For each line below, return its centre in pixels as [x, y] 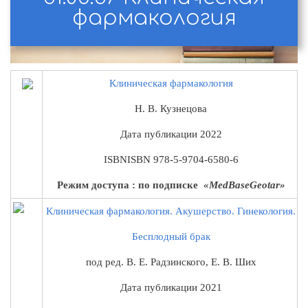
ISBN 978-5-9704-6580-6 [183, 159]
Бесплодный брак [171, 236]
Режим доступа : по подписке [129, 185]
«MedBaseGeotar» [243, 185]
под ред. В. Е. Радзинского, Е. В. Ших [171, 262]
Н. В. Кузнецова [171, 108]
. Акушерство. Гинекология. [233, 211]
